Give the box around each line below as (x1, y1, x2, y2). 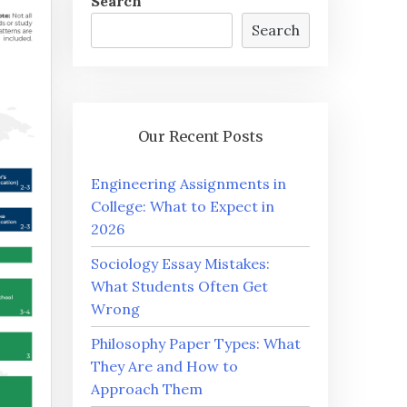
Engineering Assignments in (91, 174, 287, 193)
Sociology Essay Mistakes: (91, 254, 271, 273)
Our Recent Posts (137, 127, 263, 145)
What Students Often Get (91, 277, 269, 295)
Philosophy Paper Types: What (91, 334, 302, 352)
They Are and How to (91, 357, 239, 375)
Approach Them (91, 380, 203, 398)
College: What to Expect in (91, 197, 275, 215)
